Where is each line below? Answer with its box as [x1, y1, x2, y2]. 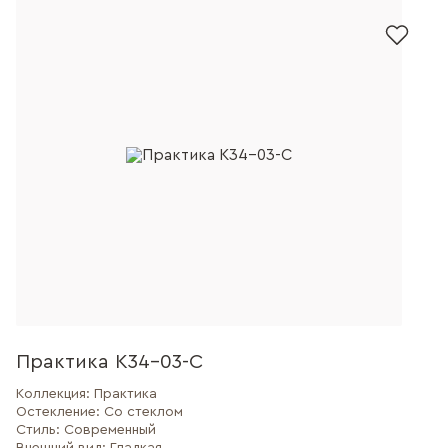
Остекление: [16, 405, 104, 419]
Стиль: [16, 423, 64, 437]
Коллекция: [16, 387, 94, 401]
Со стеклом [104, 405, 183, 419]
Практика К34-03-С [16, 352, 200, 372]
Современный [64, 423, 156, 437]
